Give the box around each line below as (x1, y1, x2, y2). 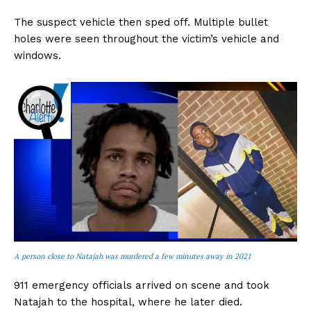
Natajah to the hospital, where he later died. (14, 295, 242, 308)
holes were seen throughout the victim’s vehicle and (14, 33, 279, 46)
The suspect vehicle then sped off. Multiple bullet (14, 16, 268, 29)
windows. (14, 49, 61, 62)
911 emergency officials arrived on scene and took (14, 278, 269, 292)
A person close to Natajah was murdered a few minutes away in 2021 (14, 251, 251, 261)
